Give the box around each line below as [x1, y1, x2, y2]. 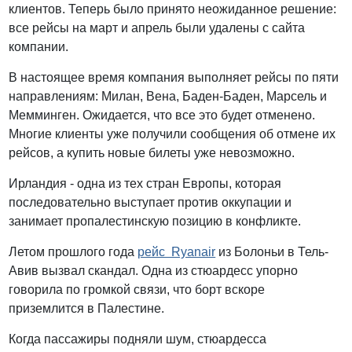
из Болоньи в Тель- [215, 245, 329, 259]
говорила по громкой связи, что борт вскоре [9, 283, 266, 297]
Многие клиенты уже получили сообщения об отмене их [9, 127, 336, 141]
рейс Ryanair [137, 245, 216, 259]
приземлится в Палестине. [9, 302, 168, 316]
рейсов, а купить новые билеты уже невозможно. [9, 146, 295, 160]
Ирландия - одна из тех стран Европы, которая [9, 177, 282, 191]
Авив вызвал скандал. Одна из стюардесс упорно [9, 264, 299, 278]
